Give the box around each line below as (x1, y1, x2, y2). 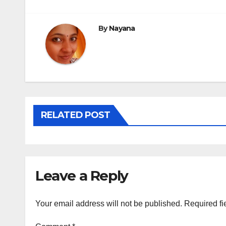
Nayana (108, 24, 135, 33)
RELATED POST (41, 109, 110, 121)
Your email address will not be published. (35, 199, 182, 208)
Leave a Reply (35, 167, 128, 185)
